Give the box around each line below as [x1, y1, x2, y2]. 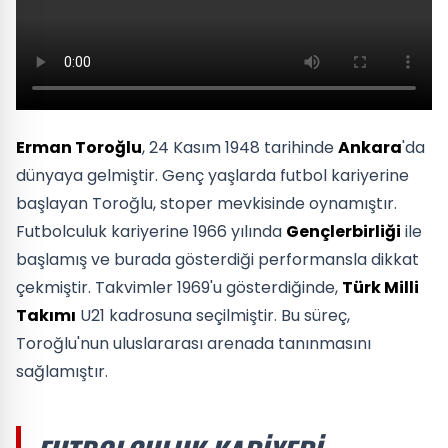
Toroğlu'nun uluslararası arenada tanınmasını [16, 331, 371, 355]
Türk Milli [342, 275, 419, 299]
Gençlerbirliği [286, 219, 401, 243]
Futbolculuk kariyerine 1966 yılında [16, 219, 286, 243]
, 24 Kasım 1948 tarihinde [142, 135, 338, 159]
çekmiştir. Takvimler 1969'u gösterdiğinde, [16, 275, 342, 299]
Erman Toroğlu [16, 135, 142, 159]
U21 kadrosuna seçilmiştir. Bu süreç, [76, 303, 350, 327]
